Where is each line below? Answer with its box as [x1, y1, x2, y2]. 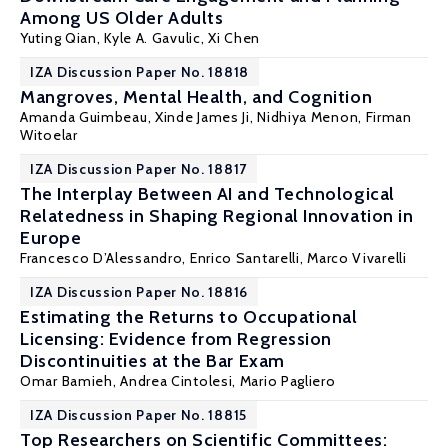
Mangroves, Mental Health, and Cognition [20, 86, 373, 108]
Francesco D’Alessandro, [20, 249, 190, 267]
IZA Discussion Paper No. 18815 [30, 406, 247, 424]
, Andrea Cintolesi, [112, 372, 240, 390]
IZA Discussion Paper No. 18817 [30, 160, 247, 178]
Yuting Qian [20, 29, 97, 47]
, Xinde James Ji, [147, 108, 258, 126]
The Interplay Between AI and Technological [20, 183, 395, 205]
